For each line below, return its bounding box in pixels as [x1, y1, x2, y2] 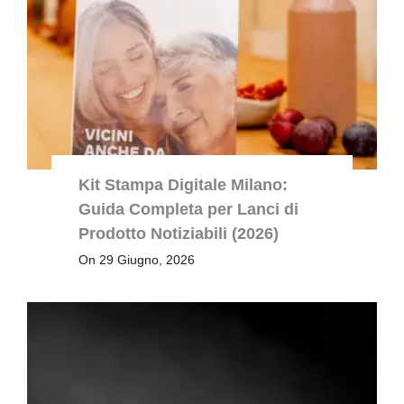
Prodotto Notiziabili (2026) [78, 224, 279, 243]
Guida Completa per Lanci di [78, 199, 298, 218]
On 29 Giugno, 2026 [78, 252, 195, 268]
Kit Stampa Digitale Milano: [78, 175, 288, 194]
